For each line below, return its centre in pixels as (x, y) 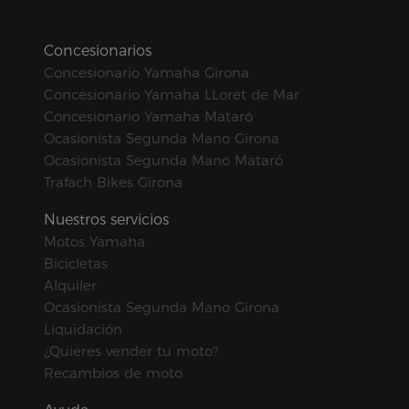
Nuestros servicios (106, 220)
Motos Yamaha (94, 242)
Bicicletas (76, 264)
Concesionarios (98, 51)
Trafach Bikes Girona (113, 183)
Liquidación (83, 330)
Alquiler (70, 286)
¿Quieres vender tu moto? (131, 351)
